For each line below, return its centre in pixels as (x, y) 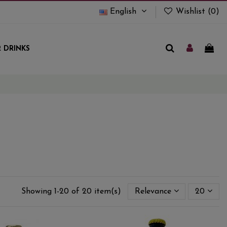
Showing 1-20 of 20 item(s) (72, 191)
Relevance (153, 191)
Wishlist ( (192, 12)
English (123, 12)
